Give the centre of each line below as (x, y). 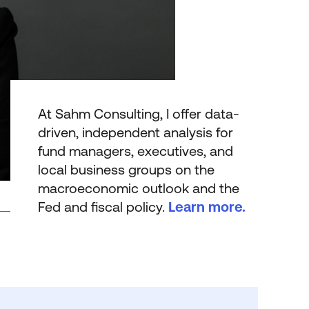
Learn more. (207, 207)
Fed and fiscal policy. (103, 207)
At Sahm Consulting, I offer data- (138, 113)
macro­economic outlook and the (138, 188)
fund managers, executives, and (135, 151)
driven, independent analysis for (135, 132)
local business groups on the (126, 169)
